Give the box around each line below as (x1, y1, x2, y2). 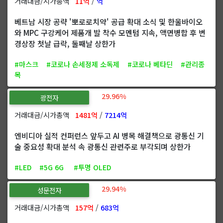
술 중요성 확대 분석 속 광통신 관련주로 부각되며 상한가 (14, 140, 191, 152)
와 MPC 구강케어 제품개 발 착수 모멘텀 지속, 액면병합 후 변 (14, 26, 206, 38)
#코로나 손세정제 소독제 (46, 58, 119, 69)
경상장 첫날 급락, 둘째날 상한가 (14, 37, 115, 49)
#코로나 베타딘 (127, 58, 173, 69)
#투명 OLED (74, 161, 111, 172)
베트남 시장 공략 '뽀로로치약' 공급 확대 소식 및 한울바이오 (14, 15, 203, 27)
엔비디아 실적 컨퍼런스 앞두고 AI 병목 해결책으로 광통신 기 (14, 129, 204, 141)
